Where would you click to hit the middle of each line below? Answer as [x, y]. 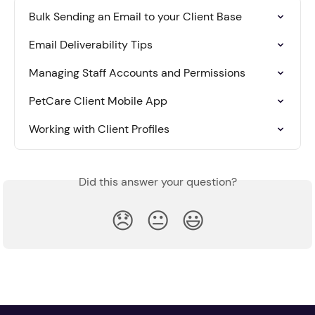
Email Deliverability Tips [91, 44]
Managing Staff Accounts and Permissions [137, 72]
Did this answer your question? [157, 181]
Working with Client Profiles [99, 129]
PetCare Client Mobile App [98, 101]
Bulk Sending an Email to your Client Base [135, 16]
